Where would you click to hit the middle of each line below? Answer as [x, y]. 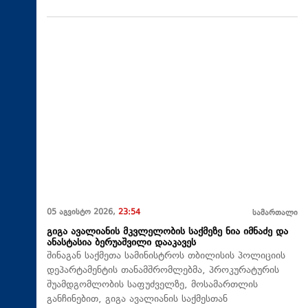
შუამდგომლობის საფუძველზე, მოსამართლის [152, 285]
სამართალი [275, 214]
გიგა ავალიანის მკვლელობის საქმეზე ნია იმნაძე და [167, 232]
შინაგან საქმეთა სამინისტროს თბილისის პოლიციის [166, 256]
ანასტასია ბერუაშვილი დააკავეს [121, 243]
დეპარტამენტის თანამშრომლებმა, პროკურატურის [163, 271]
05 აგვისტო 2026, [82, 213]
